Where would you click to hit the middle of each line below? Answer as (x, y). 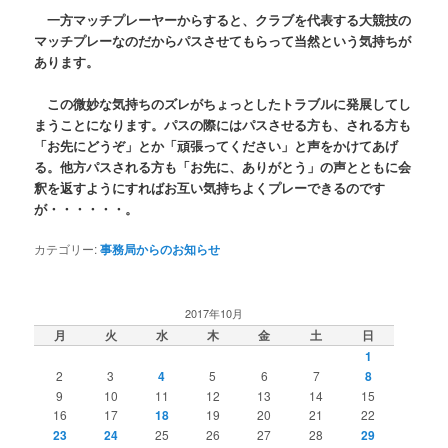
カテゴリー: (66, 248)
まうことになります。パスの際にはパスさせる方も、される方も (223, 124)
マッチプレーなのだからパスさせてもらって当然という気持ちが (223, 40)
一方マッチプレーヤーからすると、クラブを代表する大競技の (223, 19)
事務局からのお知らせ (160, 248)
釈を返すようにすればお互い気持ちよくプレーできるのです (210, 187)
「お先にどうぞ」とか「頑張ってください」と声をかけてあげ (216, 145)
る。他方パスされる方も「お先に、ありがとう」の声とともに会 (223, 166)
